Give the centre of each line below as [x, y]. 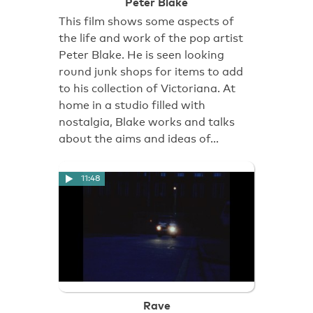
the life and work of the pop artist [151, 38]
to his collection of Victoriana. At [147, 89]
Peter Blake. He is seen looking [141, 55]
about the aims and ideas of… [139, 139]
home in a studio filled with [132, 105]
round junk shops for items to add [151, 72]
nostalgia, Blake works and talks [147, 122]
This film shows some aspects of [146, 22]
